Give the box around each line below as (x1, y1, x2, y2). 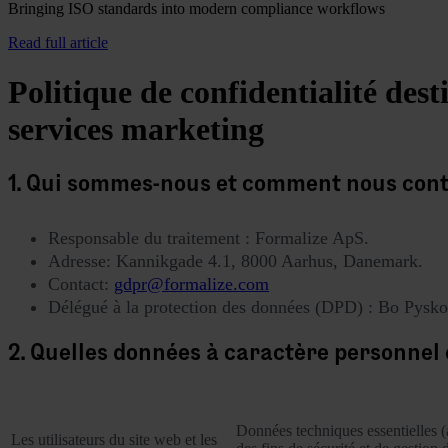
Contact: (48, 274, 114, 295)
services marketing (8, 110, 264, 147)
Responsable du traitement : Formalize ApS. (48, 228, 369, 249)
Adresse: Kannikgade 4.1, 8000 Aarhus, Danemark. (48, 251, 423, 272)
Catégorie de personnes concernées (11, 400, 232, 418)
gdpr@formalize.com (114, 274, 269, 295)
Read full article (8, 34, 108, 52)
